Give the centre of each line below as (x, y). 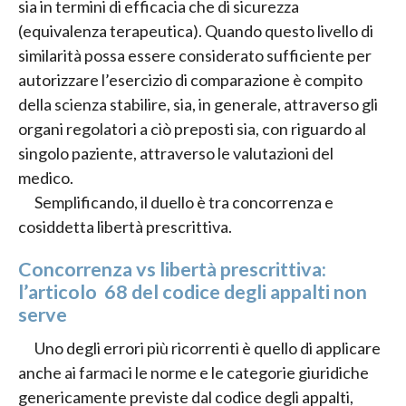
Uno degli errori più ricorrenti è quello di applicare (208, 348)
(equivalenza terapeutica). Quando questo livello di (196, 30)
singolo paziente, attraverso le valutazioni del (176, 153)
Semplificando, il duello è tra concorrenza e (184, 202)
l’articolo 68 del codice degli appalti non (193, 292)
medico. (46, 177)
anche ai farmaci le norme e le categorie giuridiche (193, 373)
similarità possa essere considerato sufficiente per (195, 55)
